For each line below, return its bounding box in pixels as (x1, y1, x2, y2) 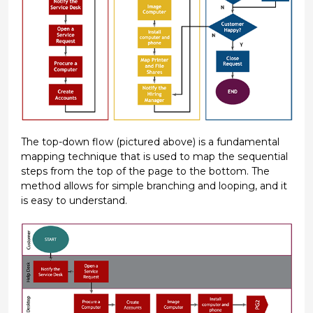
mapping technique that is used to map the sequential (20, 150, 288, 163)
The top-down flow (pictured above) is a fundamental (20, 135, 279, 148)
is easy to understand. (20, 194, 127, 207)
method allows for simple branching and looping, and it (20, 179, 287, 192)
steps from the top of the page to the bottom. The (20, 164, 270, 177)
